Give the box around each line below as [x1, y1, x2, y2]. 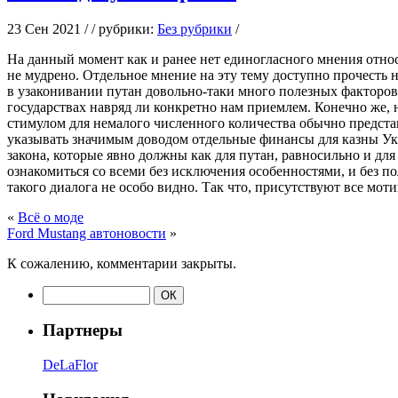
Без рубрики [157, 20, 232, 36]
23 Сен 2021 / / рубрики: [7, 20, 157, 36]
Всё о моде [18, 209, 84, 225]
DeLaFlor [43, 357, 98, 373]
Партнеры [43, 321, 123, 340]
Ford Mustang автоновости [7, 225, 166, 241]
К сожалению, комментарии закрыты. [7, 255, 236, 271]
